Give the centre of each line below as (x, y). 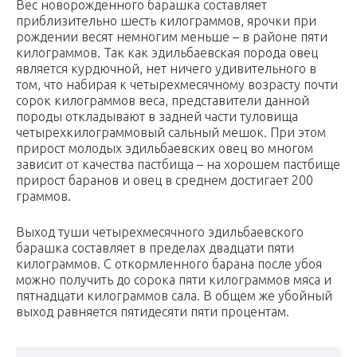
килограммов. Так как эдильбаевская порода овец (167, 53)
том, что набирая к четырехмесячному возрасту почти (177, 85)
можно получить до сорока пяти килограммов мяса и (174, 280)
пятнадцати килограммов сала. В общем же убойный (174, 296)
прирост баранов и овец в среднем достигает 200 (165, 180)
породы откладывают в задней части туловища (157, 117)
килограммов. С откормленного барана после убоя (169, 264)
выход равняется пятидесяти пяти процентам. (153, 312)
